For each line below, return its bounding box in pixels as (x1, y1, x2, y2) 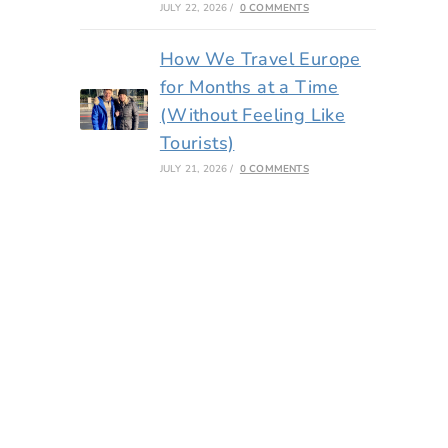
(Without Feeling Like (159, 102, 346, 127)
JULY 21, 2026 (159, 161, 228, 176)
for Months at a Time (159, 74, 339, 99)
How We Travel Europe (159, 46, 361, 71)
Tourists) (159, 130, 235, 155)
